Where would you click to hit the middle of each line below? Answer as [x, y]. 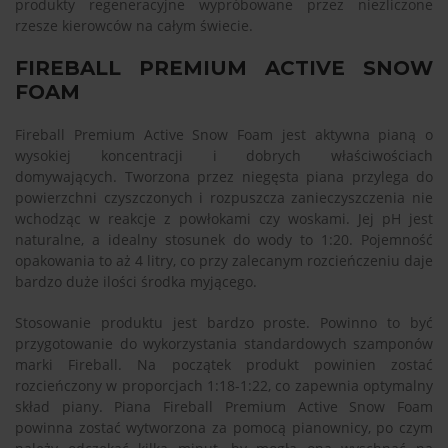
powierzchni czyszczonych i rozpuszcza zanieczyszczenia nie [224, 198]
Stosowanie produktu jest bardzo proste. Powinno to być [224, 323]
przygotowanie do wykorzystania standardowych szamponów [224, 344]
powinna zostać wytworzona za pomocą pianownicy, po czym [224, 428]
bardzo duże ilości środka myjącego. [136, 282]
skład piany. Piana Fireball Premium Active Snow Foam [224, 407]
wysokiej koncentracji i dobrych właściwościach [224, 156]
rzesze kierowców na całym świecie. [134, 26]
